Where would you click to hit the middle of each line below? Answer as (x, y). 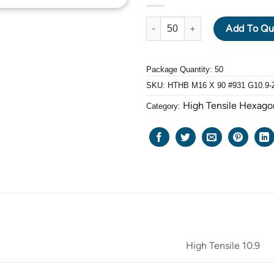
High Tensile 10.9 (223, 246)
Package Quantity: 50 (185, 69)
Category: (165, 106)
